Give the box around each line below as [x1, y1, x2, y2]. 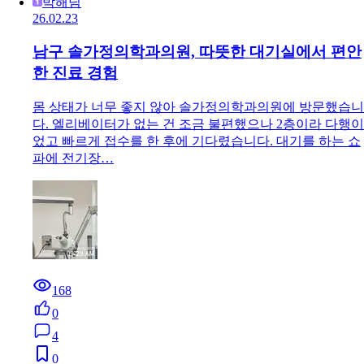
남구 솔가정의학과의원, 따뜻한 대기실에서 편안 [32, 43, 362, 61]
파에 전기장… [32, 150, 114, 165]
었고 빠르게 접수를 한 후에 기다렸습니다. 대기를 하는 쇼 [32, 133, 361, 148]
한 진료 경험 [32, 64, 118, 82]
